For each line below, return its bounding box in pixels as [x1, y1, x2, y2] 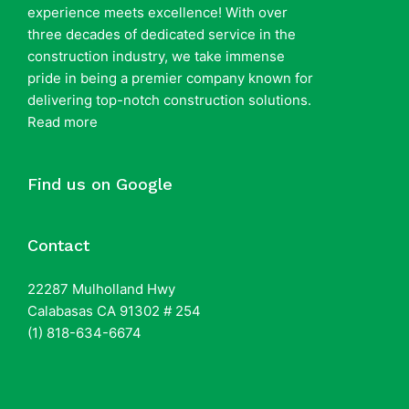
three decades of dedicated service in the [27, 26, 296, 43]
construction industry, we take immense [27, 47, 285, 65]
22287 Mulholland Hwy [27, 280, 175, 298]
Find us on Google [27, 174, 173, 194]
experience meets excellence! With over [27, 4, 288, 21]
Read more [27, 113, 98, 131]
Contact [27, 236, 89, 255]
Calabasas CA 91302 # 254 [27, 302, 201, 320]
